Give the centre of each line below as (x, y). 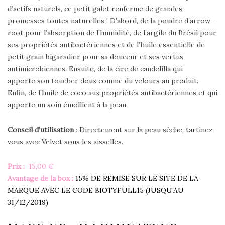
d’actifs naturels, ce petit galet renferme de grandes (95, 8)
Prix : (17, 166)
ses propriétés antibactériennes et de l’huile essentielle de (106, 44)
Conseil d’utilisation (41, 129)
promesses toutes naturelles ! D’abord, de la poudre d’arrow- (111, 20)
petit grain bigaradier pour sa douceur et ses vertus (95, 57)
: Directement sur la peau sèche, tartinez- (145, 129)
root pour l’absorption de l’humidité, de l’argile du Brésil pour (112, 32)
